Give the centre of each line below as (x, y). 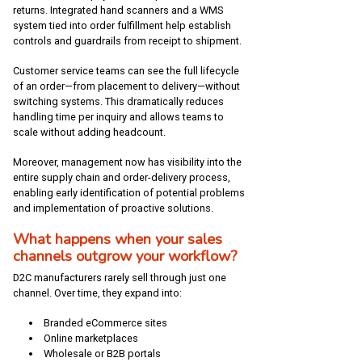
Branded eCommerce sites (105, 323)
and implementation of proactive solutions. (113, 208)
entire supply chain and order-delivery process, (122, 178)
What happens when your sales (118, 239)
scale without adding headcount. (89, 133)
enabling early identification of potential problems (129, 193)
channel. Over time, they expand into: (97, 293)
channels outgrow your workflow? (125, 256)
